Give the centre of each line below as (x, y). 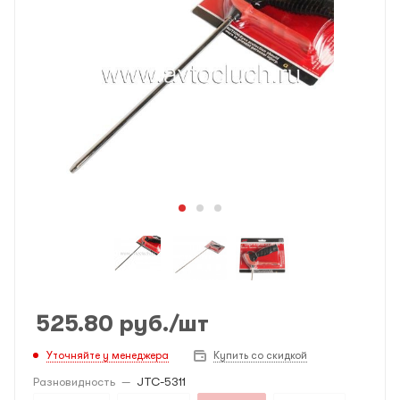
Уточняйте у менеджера (108, 355)
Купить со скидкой (260, 356)
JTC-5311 (161, 382)
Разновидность (74, 382)
